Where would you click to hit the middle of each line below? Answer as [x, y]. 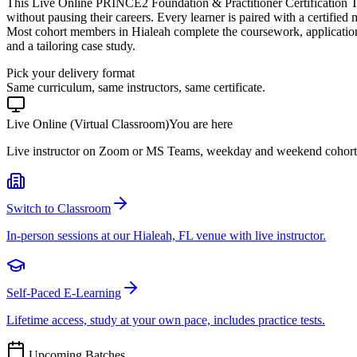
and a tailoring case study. [71, 45]
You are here [201, 124]
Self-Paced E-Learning [64, 292]
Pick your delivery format [71, 73]
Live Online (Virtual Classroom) [88, 124]
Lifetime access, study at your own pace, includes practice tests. [166, 320]
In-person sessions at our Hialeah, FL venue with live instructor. [166, 235]
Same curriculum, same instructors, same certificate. [136, 87]
